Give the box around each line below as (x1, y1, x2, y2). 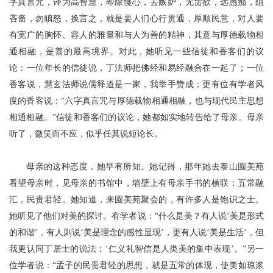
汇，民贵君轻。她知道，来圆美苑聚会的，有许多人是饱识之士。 (9, 195, 264, 204)
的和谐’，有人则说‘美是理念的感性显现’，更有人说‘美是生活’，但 (9, 228, 264, 237)
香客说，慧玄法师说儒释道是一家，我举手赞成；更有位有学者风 (9, 80, 264, 89)
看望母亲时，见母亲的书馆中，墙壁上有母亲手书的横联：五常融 (9, 179, 264, 188)
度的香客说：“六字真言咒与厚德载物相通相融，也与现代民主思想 (9, 96, 264, 105)
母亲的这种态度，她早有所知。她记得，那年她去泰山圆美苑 (26, 162, 264, 171)
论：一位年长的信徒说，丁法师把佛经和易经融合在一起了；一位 (9, 63, 264, 73)
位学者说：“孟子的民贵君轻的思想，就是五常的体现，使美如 (9, 261, 247, 270)
